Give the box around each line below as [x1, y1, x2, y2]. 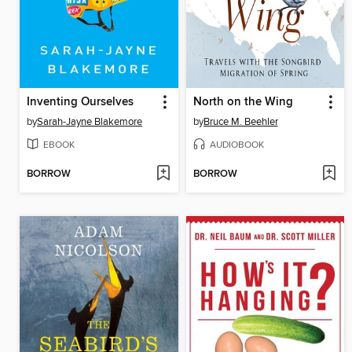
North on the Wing [192, 95, 293, 110]
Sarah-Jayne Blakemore [37, 115, 142, 129]
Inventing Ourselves [27, 95, 134, 110]
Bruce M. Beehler [203, 115, 278, 129]
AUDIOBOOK [209, 138, 264, 151]
